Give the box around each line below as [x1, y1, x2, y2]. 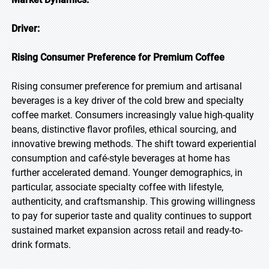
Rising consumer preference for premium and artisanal [11, 80, 242, 92]
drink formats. [11, 239, 71, 250]
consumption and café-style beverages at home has [11, 153, 230, 164]
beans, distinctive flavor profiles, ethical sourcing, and [11, 124, 237, 135]
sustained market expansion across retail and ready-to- [11, 225, 243, 236]
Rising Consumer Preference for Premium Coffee [11, 52, 225, 63]
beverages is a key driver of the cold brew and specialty [11, 95, 244, 106]
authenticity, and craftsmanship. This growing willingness [11, 196, 255, 207]
